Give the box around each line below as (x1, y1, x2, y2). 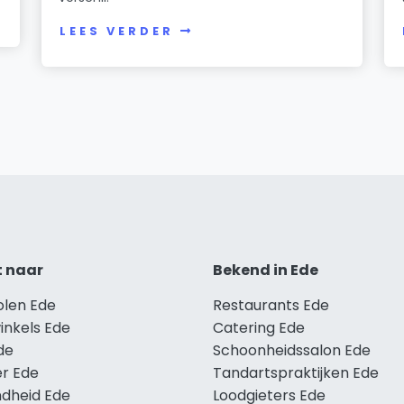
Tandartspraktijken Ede (213, 362, 379, 383)
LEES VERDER (60, 23, 174, 40)
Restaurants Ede (213, 294, 329, 316)
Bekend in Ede (213, 259, 318, 280)
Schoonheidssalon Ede (213, 339, 371, 361)
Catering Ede (213, 317, 305, 338)
